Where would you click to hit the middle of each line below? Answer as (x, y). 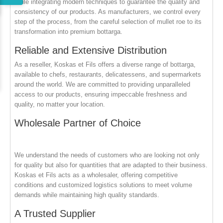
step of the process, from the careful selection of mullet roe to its (108, 21)
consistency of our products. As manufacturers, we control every (108, 11)
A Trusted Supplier (55, 213)
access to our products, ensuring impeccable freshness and (101, 94)
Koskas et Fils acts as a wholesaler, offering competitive (96, 175)
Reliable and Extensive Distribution (91, 50)
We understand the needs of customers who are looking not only (107, 155)
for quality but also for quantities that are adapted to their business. (111, 165)
